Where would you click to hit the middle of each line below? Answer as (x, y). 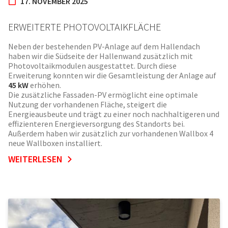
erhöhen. (45, 85)
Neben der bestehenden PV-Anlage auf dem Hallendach (104, 47)
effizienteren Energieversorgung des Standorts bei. (96, 124)
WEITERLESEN (35, 159)
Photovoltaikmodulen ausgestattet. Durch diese (92, 66)
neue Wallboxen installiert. (56, 143)
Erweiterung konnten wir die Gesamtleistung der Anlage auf (112, 76)
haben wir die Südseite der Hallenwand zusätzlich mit (101, 56)
